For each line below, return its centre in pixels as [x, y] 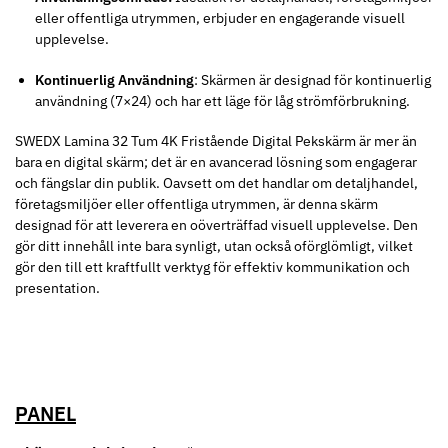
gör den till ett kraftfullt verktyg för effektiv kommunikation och [212, 267]
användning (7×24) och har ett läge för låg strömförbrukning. [222, 100]
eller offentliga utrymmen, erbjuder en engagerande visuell [220, 17]
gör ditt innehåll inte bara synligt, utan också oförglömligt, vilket [214, 246]
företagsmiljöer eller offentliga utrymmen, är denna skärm [196, 204]
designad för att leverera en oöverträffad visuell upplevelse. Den [216, 225]
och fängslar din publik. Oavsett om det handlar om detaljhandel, [216, 183]
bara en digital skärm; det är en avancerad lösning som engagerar [216, 162]
